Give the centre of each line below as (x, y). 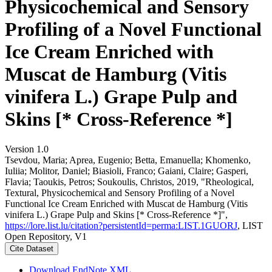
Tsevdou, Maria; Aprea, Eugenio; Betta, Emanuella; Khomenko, (128, 160)
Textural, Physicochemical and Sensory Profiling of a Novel (120, 192)
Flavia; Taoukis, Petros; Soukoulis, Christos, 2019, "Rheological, (129, 182)
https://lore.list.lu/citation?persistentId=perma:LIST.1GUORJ (121, 225)
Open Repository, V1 (46, 236)
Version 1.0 (27, 149)
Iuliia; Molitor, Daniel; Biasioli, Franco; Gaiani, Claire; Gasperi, (127, 171)
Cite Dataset (32, 248)
